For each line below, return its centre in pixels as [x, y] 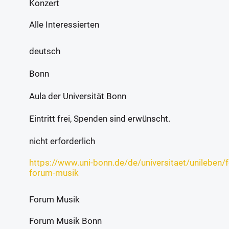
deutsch [45, 51]
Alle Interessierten [64, 25]
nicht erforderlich [62, 141]
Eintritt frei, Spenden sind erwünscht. [100, 119]
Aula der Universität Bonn [78, 96]
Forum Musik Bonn [65, 221]
